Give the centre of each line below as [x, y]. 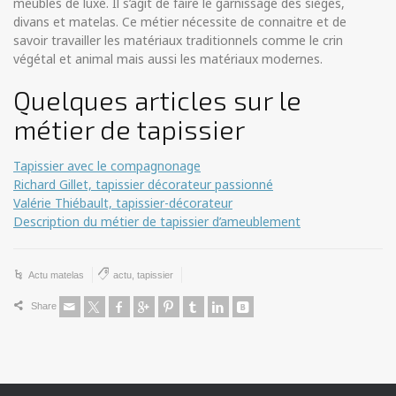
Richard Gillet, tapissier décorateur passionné [143, 185]
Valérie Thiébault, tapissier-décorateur [123, 203]
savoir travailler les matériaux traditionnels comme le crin [178, 41]
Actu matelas [56, 275]
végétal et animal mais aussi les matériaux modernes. [168, 59]
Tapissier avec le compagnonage [107, 166]
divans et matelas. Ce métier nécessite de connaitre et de [180, 22]
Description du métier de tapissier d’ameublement [157, 222]
